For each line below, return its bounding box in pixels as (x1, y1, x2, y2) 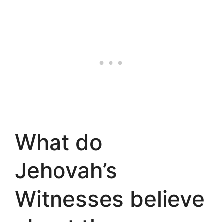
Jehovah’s (15, 157, 117, 184)
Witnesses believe (15, 185, 205, 212)
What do (15, 128, 103, 156)
